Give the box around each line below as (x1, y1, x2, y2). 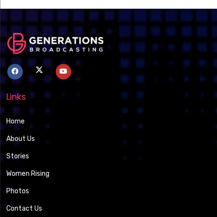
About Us (6, 135, 35, 143)
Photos (6, 187, 30, 196)
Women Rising (6, 170, 50, 178)
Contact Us (6, 204, 43, 213)
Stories (6, 152, 30, 161)
